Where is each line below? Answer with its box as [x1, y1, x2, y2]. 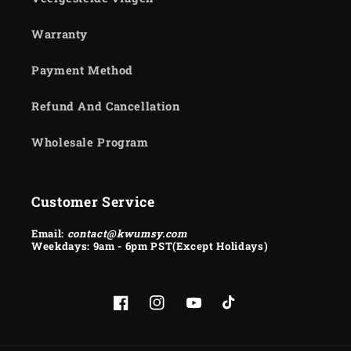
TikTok [221, 304, 263, 320]
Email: [31, 226, 67, 241]
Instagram [149, 304, 210, 320]
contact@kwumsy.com [67, 226, 187, 241]
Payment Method [31, 63, 133, 78]
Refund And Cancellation [31, 99, 180, 114]
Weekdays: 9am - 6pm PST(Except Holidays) [31, 238, 269, 253]
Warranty [31, 27, 89, 42]
